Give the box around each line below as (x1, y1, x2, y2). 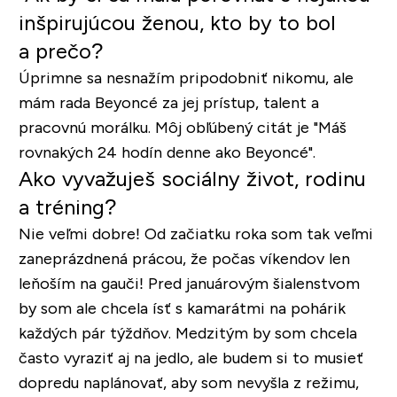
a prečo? (18, 38, 103, 63)
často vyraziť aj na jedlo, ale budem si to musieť (18, 348, 363, 367)
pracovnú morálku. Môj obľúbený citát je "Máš (18, 118, 346, 136)
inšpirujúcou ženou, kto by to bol (18, 10, 336, 35)
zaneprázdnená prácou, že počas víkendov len (18, 249, 350, 268)
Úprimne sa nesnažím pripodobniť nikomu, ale (18, 68, 354, 87)
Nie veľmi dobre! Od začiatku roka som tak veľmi (18, 224, 373, 243)
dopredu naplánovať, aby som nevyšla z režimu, (18, 373, 359, 392)
